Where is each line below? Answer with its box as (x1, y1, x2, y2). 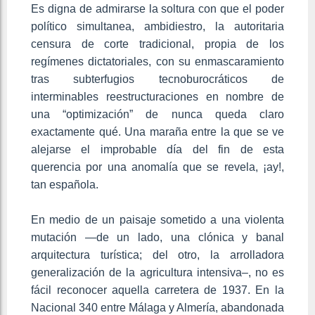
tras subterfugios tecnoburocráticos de (31, 72, 284, 85)
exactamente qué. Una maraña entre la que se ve (31, 125, 284, 138)
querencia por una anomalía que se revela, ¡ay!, (31, 160, 284, 173)
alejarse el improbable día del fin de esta (31, 143, 284, 155)
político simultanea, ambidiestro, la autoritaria (31, 20, 284, 32)
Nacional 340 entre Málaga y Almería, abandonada (31, 301, 284, 314)
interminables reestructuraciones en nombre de (31, 90, 284, 103)
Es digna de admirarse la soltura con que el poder (31, 2, 284, 15)
